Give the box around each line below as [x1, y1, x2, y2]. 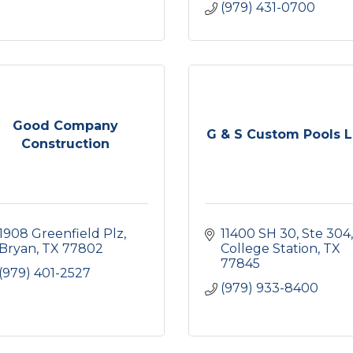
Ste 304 [302, 226, 351, 241]
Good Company [12, 117, 118, 133]
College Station [221, 241, 318, 256]
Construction [20, 136, 110, 151]
